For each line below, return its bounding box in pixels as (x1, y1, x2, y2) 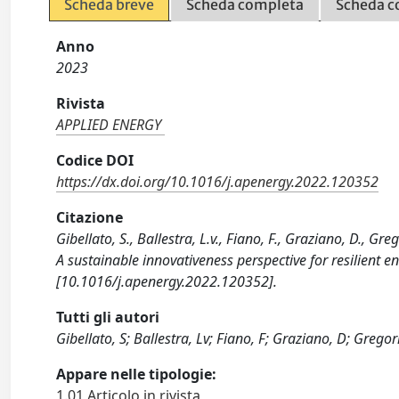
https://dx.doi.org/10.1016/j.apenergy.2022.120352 (56, 172, 379, 192)
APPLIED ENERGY (56, 115, 162, 135)
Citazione (56, 208, 124, 228)
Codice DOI (56, 151, 134, 171)
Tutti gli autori (56, 307, 160, 328)
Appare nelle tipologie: (56, 364, 217, 385)
